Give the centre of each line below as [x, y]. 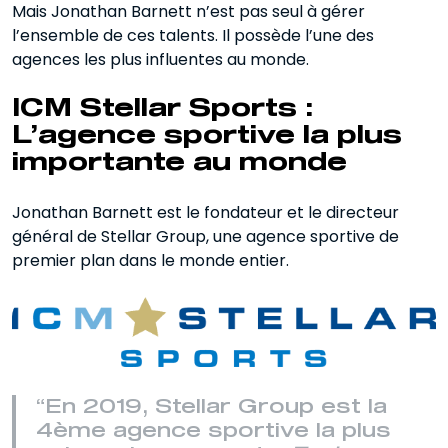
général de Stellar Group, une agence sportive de [205, 237]
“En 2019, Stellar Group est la [211, 407]
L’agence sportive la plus [207, 136]
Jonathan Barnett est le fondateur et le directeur [205, 213]
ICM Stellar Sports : [162, 109]
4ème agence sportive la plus [213, 431]
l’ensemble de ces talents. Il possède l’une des [193, 36]
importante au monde [179, 163]
